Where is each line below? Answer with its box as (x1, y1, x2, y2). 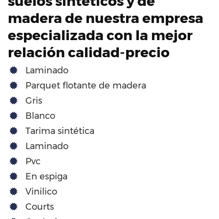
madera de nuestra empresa (8, 9, 203, 26)
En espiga (25, 171, 67, 182)
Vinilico (25, 186, 57, 197)
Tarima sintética (25, 125, 94, 136)
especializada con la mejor (8, 26, 193, 44)
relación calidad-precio (8, 44, 170, 61)
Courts (25, 201, 54, 212)
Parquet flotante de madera (25, 80, 146, 91)
